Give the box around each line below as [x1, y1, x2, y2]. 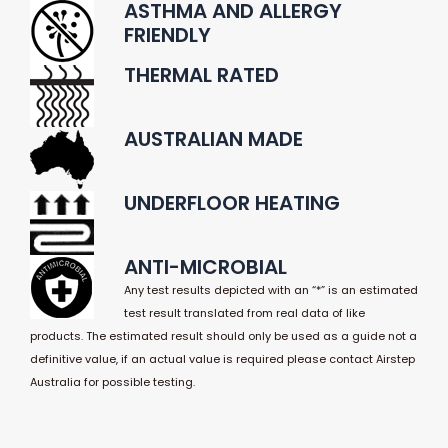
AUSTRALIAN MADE [124, 125, 303, 154]
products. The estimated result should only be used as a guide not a [30, 328, 417, 345]
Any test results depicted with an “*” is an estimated [124, 282, 418, 299]
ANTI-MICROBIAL [124, 253, 287, 282]
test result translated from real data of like [124, 305, 365, 322]
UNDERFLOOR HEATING [124, 189, 340, 218]
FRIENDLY [124, 21, 211, 50]
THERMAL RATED [124, 61, 279, 90]
